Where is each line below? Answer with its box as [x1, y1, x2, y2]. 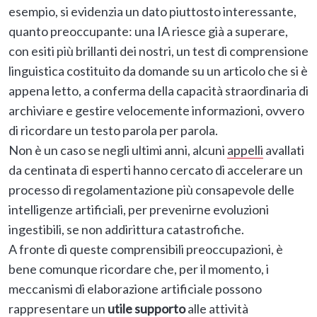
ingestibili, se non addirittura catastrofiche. [8, 221, 244, 238]
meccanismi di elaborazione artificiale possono [8, 281, 262, 297]
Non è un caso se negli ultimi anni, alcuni [8, 142, 227, 158]
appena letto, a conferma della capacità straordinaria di [8, 83, 309, 99]
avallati [263, 142, 304, 158]
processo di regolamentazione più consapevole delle [8, 182, 294, 198]
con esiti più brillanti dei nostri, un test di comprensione [8, 43, 309, 59]
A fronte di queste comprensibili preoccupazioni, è [8, 241, 283, 258]
